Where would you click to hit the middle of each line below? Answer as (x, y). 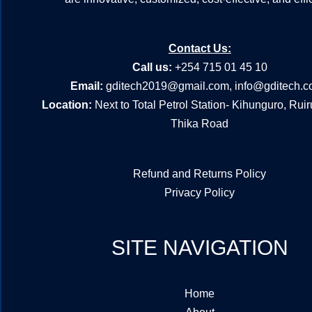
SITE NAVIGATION (200, 248)
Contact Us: (200, 49)
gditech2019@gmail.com (167, 86)
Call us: (152, 68)
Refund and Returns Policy (200, 174)
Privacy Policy (200, 193)
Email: (88, 86)
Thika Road (200, 124)
